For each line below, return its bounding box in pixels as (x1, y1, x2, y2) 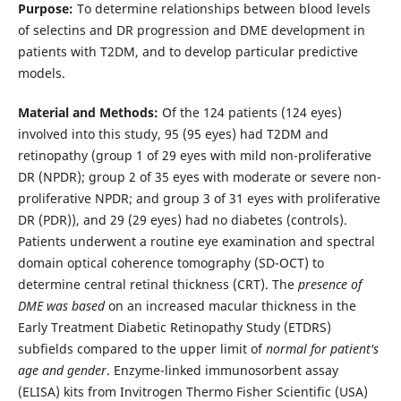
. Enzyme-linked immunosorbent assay (106, 362, 338, 380)
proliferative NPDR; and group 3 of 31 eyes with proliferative (17, 190, 380, 208)
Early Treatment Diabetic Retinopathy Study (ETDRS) (17, 319, 331, 337)
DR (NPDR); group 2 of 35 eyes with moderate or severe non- (17, 168, 381, 186)
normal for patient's (265, 340, 379, 358)
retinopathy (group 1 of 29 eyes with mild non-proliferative (17, 147, 371, 165)
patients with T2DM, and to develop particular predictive (17, 43, 358, 61)
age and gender (17, 362, 107, 380)
